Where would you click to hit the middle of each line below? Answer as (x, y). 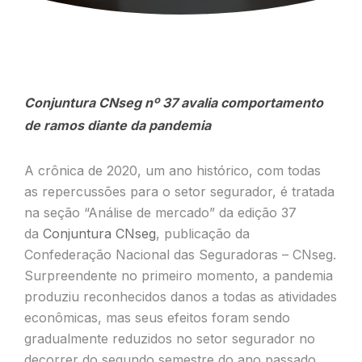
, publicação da (203, 234)
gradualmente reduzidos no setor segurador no (170, 339)
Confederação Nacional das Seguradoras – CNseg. (180, 255)
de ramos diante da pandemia (118, 125)
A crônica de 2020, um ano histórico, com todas (173, 170)
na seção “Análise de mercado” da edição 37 (160, 213)
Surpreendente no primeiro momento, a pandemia (179, 276)
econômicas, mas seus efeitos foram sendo (157, 318)
